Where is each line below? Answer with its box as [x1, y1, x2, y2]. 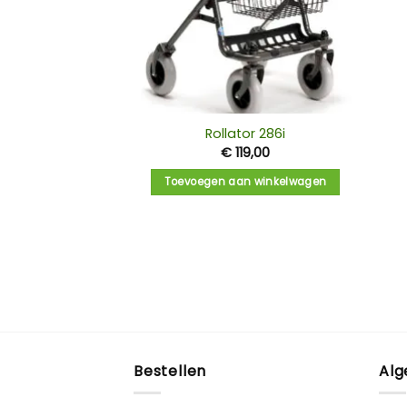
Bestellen [134, 360, 207, 382]
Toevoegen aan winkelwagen [164, 174, 327, 190]
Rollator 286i [205, 124, 286, 144]
